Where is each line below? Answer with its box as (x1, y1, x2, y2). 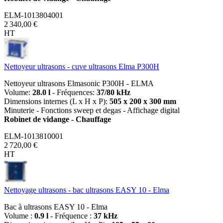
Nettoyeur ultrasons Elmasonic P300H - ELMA (4, 79, 154, 88)
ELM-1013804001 (4, 10, 63, 19)
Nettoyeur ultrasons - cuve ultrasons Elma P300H (4, 62, 159, 71)
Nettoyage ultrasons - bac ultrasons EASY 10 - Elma (4, 185, 169, 194)
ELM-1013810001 (4, 131, 63, 140)
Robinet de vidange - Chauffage (4, 114, 111, 123)
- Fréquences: (50, 88, 97, 97)
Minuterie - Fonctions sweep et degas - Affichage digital (4, 106, 180, 114)
